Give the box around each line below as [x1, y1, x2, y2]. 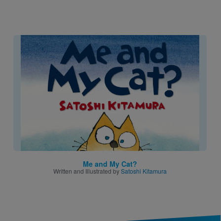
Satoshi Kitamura [121, 167, 167, 176]
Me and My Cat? [83, 159, 137, 169]
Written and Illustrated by [53, 167, 121, 176]
